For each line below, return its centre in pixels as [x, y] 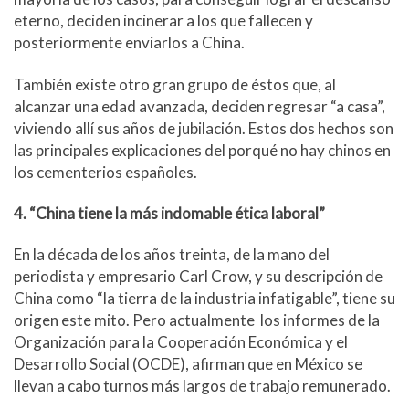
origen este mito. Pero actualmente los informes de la [197, 320]
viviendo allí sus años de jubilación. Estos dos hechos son [204, 128]
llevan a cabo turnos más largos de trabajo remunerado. [202, 386]
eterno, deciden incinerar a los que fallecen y [163, 21]
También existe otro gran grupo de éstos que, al [175, 84]
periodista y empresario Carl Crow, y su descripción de [198, 277]
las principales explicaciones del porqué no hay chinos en [202, 150]
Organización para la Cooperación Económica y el [181, 342]
